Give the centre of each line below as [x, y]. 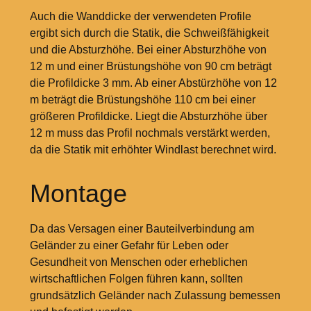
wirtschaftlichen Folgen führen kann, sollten [136, 278]
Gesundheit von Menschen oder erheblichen [138, 262]
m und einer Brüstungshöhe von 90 [131, 66]
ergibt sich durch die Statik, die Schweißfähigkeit [149, 33]
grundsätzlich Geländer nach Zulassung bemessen [155, 295]
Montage [78, 193]
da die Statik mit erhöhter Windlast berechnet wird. [153, 149]
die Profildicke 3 [69, 83]
